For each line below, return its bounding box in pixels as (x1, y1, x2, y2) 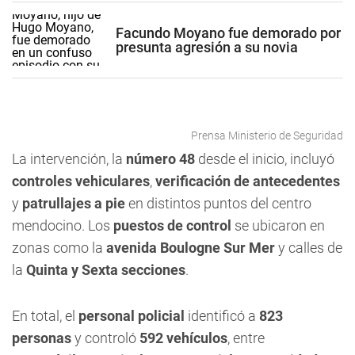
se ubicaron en (231, 217, 325, 234)
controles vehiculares (12, 173, 150, 189)
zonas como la (12, 239, 106, 256)
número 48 (126, 151, 195, 167)
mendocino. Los (12, 217, 113, 234)
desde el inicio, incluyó (195, 151, 334, 167)
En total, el (12, 307, 78, 324)
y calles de (275, 239, 342, 256)
